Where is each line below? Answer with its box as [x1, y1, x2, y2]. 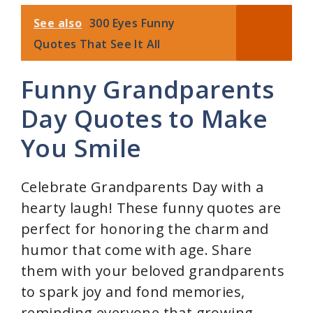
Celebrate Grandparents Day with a [21, 177, 264, 197]
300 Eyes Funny [89, 15, 175, 31]
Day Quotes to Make [21, 102, 268, 136]
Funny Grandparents [21, 73, 275, 106]
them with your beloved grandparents [21, 261, 284, 281]
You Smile [21, 131, 142, 165]
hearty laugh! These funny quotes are [21, 198, 282, 218]
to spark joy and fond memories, [21, 282, 245, 302]
